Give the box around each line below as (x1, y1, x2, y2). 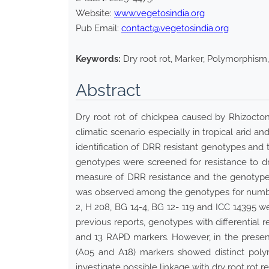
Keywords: (76, 53, 121, 65)
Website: (76, 8, 114, 19)
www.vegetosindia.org (114, 8, 205, 19)
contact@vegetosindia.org (121, 23, 229, 34)
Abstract (76, 80, 141, 101)
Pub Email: (76, 23, 121, 34)
